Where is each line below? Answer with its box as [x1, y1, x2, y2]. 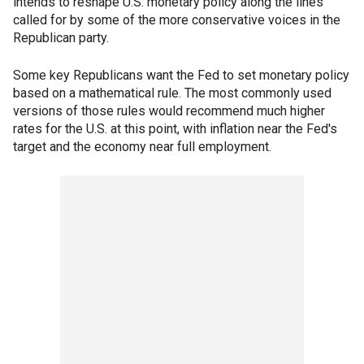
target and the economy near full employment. [13, 139, 271, 155]
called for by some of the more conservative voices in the [13, 12, 340, 28]
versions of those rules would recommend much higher [13, 103, 325, 119]
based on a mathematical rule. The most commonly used [13, 85, 331, 102]
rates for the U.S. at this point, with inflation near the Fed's [13, 121, 337, 137]
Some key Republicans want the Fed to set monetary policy [13, 67, 349, 84]
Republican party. [13, 30, 109, 46]
